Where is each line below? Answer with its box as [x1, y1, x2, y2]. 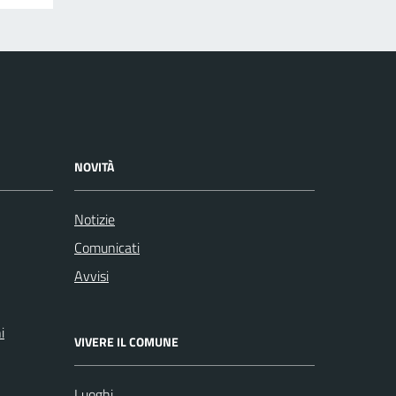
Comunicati [74, 236, 140, 258]
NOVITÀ [74, 156, 114, 176]
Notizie [74, 208, 115, 230]
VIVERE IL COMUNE [74, 331, 179, 351]
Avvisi [74, 264, 109, 286]
